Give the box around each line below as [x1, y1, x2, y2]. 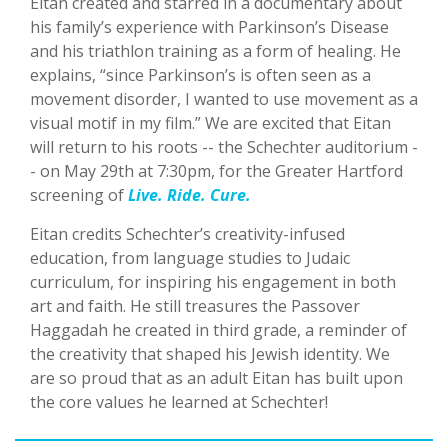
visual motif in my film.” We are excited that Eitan [30, 112, 391, 135]
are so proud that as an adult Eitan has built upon [30, 367, 403, 390]
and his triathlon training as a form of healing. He [30, 40, 401, 63]
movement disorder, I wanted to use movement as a [30, 88, 418, 111]
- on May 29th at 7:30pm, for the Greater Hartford [30, 160, 403, 183]
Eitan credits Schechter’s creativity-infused [30, 223, 345, 246]
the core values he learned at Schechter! [30, 391, 328, 414]
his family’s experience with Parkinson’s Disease [30, 16, 389, 39]
